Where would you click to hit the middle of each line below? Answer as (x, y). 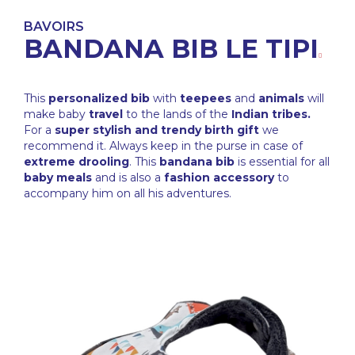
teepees (206, 99)
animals (281, 99)
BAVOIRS (54, 27)
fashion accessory (219, 178)
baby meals (58, 178)
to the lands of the (177, 115)
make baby (56, 115)
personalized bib (99, 99)
